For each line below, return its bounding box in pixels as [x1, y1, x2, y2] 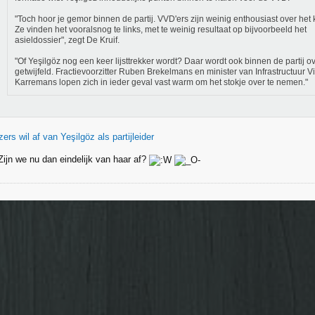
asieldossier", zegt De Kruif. [15, 35, 120, 45]
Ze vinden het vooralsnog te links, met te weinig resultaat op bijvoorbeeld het [15, 25, 307, 34]
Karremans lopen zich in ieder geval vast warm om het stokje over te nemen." [15, 77, 308, 87]
